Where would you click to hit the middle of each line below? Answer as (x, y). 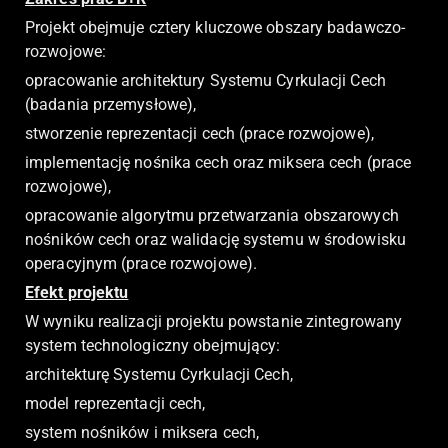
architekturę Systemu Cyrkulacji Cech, (159, 375)
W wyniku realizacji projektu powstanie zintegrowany (214, 322)
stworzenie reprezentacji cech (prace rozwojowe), (199, 134)
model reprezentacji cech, (115, 404)
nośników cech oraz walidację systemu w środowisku (215, 240)
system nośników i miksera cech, (142, 433)
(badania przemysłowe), (111, 105)
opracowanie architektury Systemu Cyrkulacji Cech (205, 81)
